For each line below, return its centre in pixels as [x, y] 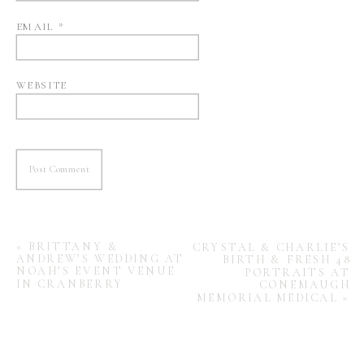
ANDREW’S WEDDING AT [100, 259]
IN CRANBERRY [70, 284]
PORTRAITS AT [298, 273]
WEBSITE [42, 86]
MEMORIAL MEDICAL [267, 298]
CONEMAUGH [305, 285]
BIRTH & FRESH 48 [287, 260]
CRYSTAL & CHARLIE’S [271, 248]
